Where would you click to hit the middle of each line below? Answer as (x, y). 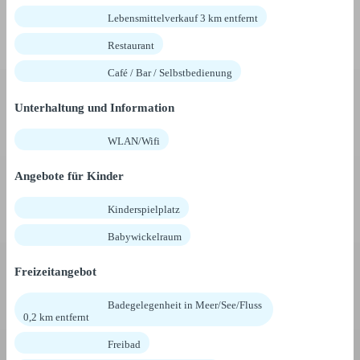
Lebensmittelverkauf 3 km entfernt (183, 18)
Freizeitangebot (55, 271)
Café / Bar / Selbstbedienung (170, 72)
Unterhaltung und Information (94, 107)
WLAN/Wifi (134, 141)
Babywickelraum (145, 236)
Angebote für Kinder (69, 176)
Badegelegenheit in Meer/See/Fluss (185, 305)
